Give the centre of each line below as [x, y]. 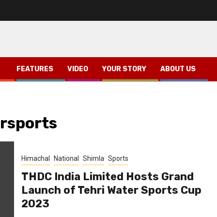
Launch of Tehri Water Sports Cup [111, 190]
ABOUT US [178, 69]
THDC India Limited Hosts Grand [107, 176]
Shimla [93, 158]
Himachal [35, 158]
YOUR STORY [124, 69]
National [66, 158]
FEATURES [35, 69]
